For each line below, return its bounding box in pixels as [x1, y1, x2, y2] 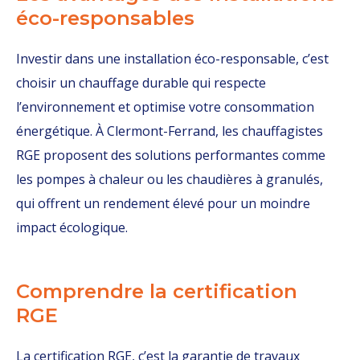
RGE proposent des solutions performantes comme [16, 146, 325, 164]
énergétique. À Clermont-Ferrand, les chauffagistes [16, 122, 323, 140]
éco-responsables [16, 6, 194, 30]
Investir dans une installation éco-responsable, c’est [16, 50, 329, 67]
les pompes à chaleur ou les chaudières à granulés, [16, 170, 323, 188]
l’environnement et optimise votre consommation [16, 98, 314, 116]
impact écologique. [16, 219, 128, 236]
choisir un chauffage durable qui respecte [16, 74, 266, 92]
